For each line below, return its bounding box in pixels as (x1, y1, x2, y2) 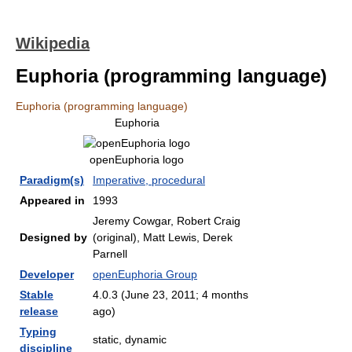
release (20, 305, 58, 317)
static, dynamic (93, 333, 167, 346)
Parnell (93, 247, 127, 260)
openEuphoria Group (93, 268, 197, 280)
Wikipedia (16, 35, 90, 52)
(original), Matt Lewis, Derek (93, 231, 233, 244)
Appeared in (20, 194, 85, 207)
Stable (20, 288, 53, 301)
